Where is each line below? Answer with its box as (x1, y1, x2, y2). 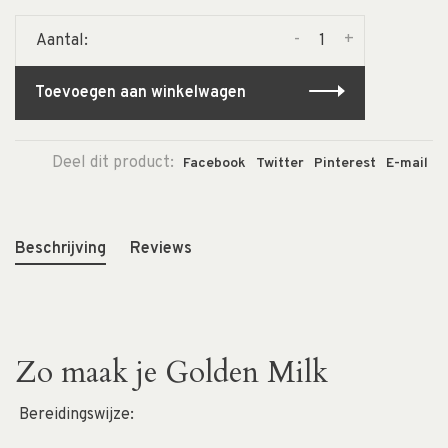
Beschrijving (15, 239, 106, 260)
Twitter (256, 155, 304, 173)
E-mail (386, 155, 428, 173)
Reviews (130, 239, 192, 260)
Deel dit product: (52, 153, 174, 174)
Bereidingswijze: (19, 405, 134, 426)
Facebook (183, 155, 246, 173)
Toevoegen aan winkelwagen (35, 83, 246, 104)
